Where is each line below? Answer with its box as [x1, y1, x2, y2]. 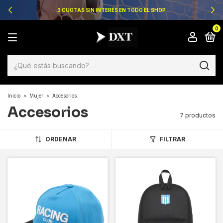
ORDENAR [45, 135, 76, 143]
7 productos [180, 111, 216, 119]
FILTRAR [159, 135, 185, 143]
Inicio [7, 93, 20, 99]
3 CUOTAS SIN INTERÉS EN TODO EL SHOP [57, 7, 166, 13]
